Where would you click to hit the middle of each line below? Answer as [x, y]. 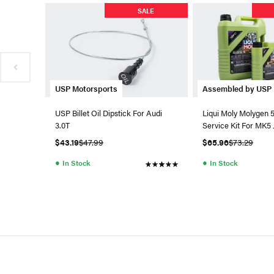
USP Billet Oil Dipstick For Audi [109, 113]
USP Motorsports [86, 89]
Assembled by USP [237, 89]
